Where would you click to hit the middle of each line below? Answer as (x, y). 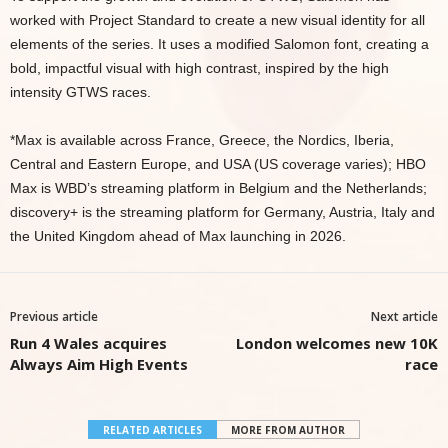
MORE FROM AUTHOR (288, 430)
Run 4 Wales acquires (88, 343)
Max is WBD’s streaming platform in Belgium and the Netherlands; (218, 188)
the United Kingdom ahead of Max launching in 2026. (178, 236)
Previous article (54, 316)
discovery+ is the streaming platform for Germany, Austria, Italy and (222, 212)
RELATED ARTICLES (152, 430)
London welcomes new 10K (337, 343)
